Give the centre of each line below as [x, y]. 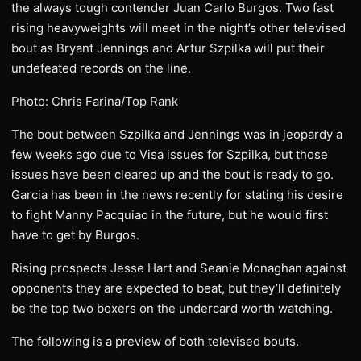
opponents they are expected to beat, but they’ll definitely [176, 288]
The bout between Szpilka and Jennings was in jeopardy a [177, 134]
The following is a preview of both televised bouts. [155, 341]
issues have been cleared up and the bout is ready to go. [172, 174]
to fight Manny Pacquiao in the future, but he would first [170, 215]
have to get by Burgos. [75, 235]
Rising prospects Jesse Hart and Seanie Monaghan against [179, 268]
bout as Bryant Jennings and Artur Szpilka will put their [168, 48]
